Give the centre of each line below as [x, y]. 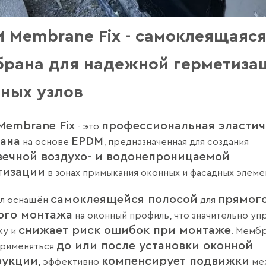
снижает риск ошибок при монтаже [125, 230]
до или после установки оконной [155, 246]
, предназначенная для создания [176, 142]
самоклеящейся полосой [124, 199]
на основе [46, 142]
